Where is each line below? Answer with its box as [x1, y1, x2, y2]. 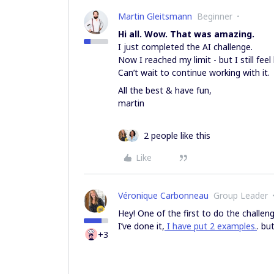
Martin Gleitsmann [118, 10, 192, 22]
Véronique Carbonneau [118, 189, 209, 201]
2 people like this [144, 129, 210, 141]
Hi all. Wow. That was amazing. [118, 28, 254, 40]
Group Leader [213, 189, 268, 201]
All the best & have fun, [118, 84, 212, 96]
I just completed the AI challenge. [118, 40, 253, 53]
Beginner [197, 10, 232, 22]
